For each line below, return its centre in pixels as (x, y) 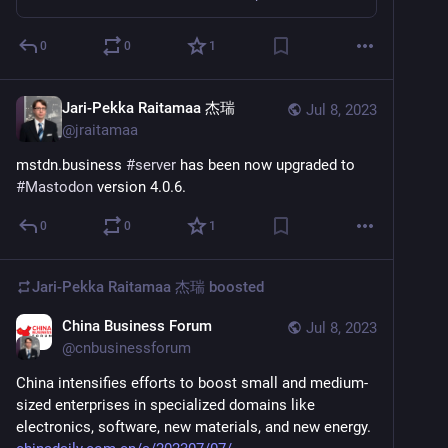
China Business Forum (137, 325)
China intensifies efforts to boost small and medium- (192, 382)
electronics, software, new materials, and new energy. (195, 426)
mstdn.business (71, 164)
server (155, 164)
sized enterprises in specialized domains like (165, 404)
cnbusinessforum (133, 347)
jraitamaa (106, 129)
